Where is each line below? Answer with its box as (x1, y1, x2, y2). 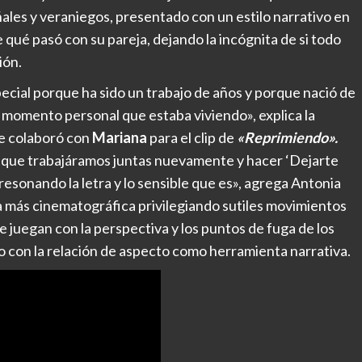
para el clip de (147, 128, 234, 147)
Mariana (92, 128, 147, 147)
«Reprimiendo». (234, 128, 338, 147)
